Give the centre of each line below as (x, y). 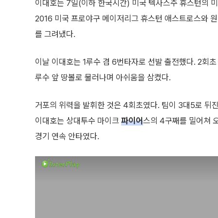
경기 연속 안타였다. (67, 136)
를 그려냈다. (55, 34)
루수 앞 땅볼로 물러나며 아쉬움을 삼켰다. (103, 77)
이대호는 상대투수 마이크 (78, 121)
